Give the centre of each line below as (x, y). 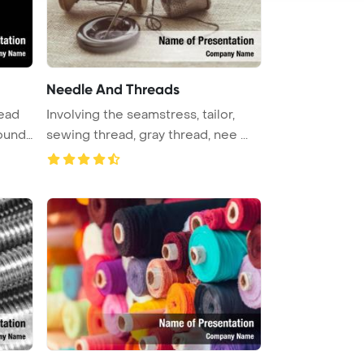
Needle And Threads (113, 89)
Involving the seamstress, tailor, (141, 114)
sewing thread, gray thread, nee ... (147, 134)
